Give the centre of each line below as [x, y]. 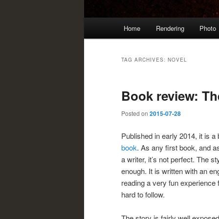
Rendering [170, 28]
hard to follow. [143, 194]
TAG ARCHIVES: [144, 60]
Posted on [135, 113]
